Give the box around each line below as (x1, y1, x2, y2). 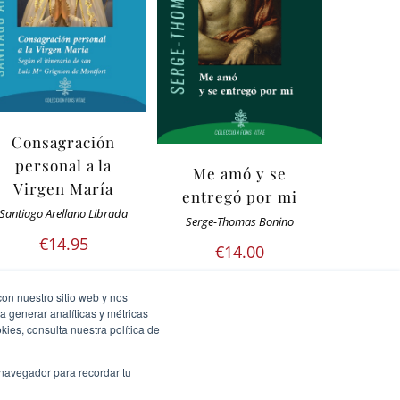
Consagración (12, 131, 116, 152)
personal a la (15, 154, 112, 175)
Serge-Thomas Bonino (185, 213, 294, 229)
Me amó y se (192, 162, 287, 183)
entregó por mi (181, 186, 297, 206)
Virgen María (13, 178, 114, 198)
